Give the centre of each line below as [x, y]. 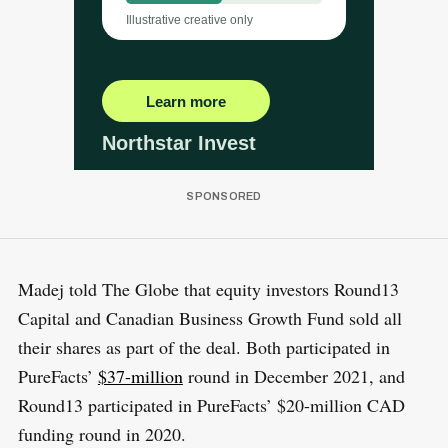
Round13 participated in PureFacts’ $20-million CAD [211, 404]
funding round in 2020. [101, 433]
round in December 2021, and [293, 375]
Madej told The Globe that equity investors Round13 [208, 288]
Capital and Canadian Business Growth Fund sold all [209, 317]
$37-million [140, 375]
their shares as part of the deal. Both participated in [203, 346]
